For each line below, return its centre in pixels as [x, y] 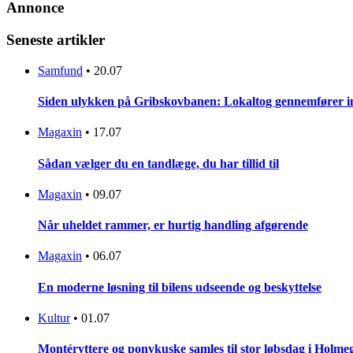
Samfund [60, 70]
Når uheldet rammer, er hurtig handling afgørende [173, 225]
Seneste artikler [56, 40]
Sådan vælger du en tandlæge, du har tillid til [158, 163]
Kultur [54, 318]
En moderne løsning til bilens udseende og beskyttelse [180, 287]
